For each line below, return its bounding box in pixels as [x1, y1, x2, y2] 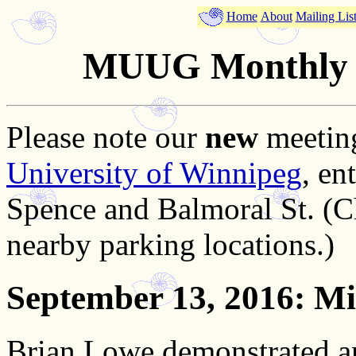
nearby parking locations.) [6, 226, 335, 261]
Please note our [6, 119, 205, 154]
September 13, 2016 [6, 278, 294, 316]
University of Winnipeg [6, 155, 302, 190]
